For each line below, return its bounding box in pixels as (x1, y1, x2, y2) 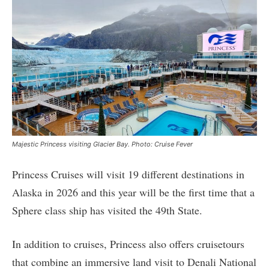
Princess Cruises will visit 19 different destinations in (12, 166, 244, 181)
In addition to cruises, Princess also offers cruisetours (12, 236, 244, 251)
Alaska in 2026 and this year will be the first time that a (12, 184, 255, 199)
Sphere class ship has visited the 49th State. (12, 202, 202, 217)
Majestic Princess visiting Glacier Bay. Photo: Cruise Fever (12, 139, 193, 148)
